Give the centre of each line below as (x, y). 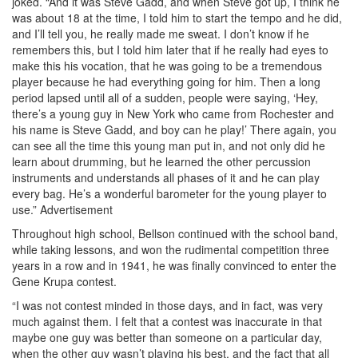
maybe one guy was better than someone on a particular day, (167, 337)
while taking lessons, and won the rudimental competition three (171, 249)
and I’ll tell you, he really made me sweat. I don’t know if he (161, 33)
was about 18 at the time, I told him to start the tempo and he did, (177, 17)
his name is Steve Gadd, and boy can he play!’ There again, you (174, 129)
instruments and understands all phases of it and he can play (166, 177)
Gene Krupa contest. (64, 281)
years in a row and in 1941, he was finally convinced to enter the (174, 265)
